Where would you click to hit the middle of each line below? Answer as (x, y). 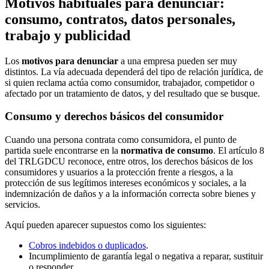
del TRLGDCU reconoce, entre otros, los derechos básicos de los (129, 162)
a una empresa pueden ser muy (178, 61)
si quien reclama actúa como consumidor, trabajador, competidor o (130, 82)
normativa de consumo (167, 151)
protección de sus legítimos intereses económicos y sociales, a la (125, 183)
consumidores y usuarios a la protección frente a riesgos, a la (119, 172)
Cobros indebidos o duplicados (87, 246)
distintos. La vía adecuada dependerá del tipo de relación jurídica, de (134, 71)
